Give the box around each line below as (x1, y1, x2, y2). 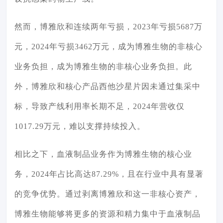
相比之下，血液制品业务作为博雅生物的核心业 (14, 150, 192, 159)
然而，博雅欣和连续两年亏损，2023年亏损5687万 (14, 22, 203, 31)
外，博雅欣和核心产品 (14, 82, 99, 91)
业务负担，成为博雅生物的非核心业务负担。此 (14, 62, 192, 71)
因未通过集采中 (141, 82, 201, 91)
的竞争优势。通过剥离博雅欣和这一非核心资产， (14, 190, 201, 199)
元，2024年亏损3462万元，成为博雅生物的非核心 (14, 42, 203, 51)
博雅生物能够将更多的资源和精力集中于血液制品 (14, 210, 201, 219)
